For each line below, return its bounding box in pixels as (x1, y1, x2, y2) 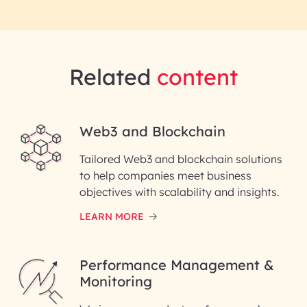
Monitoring (79, 273, 152, 290)
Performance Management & (79, 256, 274, 273)
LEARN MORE (79, 210, 144, 223)
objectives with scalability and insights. (79, 185, 280, 199)
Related (69, 63, 157, 90)
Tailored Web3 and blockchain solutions (79, 152, 282, 166)
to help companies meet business (79, 169, 251, 182)
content (157, 63, 238, 90)
